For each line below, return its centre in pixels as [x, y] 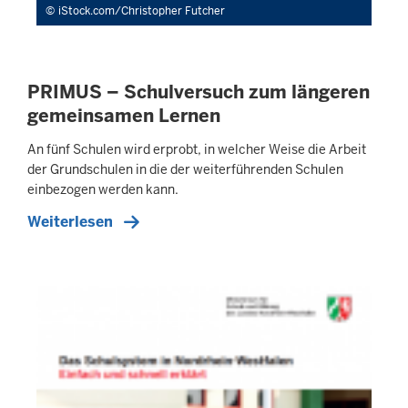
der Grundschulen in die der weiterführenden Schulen [185, 169]
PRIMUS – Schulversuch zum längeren [199, 92]
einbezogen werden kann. [103, 189]
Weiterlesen [70, 222]
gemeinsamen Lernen [124, 116]
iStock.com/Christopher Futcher [142, 11]
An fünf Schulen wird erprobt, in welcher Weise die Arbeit [197, 149]
